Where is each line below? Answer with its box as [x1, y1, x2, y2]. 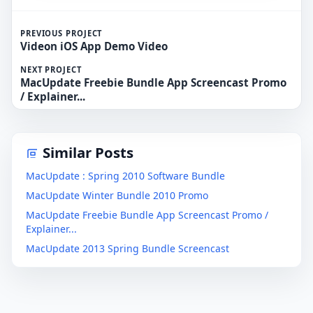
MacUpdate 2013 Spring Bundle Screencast [26, 242, 229, 256]
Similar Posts [43, 143, 133, 163]
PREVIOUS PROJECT [20, 28, 103, 39]
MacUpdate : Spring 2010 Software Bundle [26, 169, 225, 183]
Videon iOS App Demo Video [20, 39, 168, 54]
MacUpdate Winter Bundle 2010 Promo [26, 189, 208, 203]
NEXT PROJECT [20, 64, 82, 75]
